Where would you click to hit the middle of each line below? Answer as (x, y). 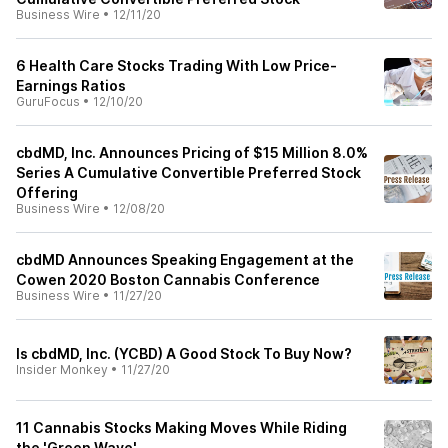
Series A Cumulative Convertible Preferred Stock (188, 172)
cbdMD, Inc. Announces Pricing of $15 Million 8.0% (192, 152)
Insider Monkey (62, 369)
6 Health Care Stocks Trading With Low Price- (176, 65)
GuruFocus (48, 101)
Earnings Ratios (71, 85)
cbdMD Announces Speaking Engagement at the (185, 259)
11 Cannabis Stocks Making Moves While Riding (181, 427)
